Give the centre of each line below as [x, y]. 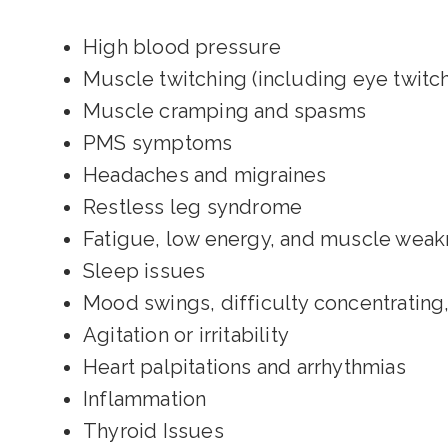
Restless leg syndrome [193, 207]
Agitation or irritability [186, 335]
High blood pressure [182, 47]
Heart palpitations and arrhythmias [244, 367]
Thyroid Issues [153, 431]
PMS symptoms [158, 143]
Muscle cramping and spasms [225, 111]
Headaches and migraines [205, 175]
